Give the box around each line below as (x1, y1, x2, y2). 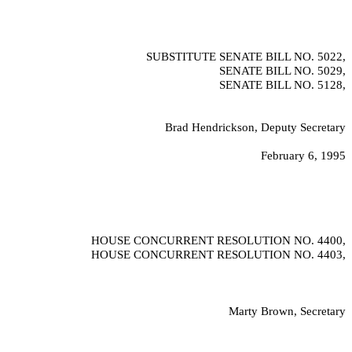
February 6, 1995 (261, 149, 346, 162)
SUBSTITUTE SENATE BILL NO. (146, 50, 317, 63)
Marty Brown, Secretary (229, 305, 346, 317)
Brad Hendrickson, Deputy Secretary (165, 121, 346, 134)
